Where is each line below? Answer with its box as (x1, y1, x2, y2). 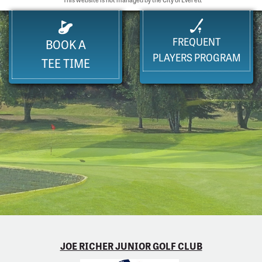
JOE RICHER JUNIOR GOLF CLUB (60, 238, 202, 253)
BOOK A (45, 35, 86, 53)
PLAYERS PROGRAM (152, 50, 241, 65)
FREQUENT (173, 34, 220, 49)
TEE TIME (41, 54, 90, 71)
